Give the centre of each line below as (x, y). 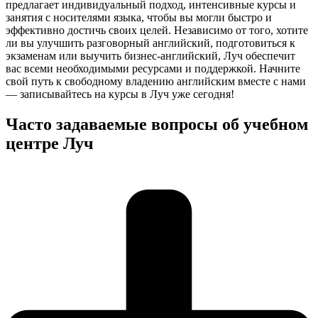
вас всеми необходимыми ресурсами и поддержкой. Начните (153, 68)
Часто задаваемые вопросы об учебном (157, 124)
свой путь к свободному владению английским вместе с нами (156, 81)
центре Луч (50, 143)
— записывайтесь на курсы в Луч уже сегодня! (120, 94)
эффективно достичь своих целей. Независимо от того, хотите (157, 30)
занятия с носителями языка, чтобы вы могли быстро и (139, 17)
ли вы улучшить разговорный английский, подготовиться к (150, 43)
